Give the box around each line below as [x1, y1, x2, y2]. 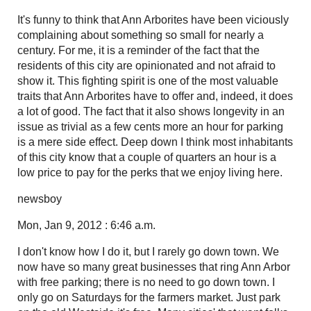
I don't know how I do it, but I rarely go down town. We [17, 245, 279, 258]
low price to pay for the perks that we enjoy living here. [17, 166, 283, 178]
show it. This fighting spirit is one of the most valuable [17, 74, 278, 87]
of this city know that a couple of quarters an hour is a [17, 151, 276, 163]
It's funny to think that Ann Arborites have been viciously [17, 13, 289, 26]
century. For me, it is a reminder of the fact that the [17, 44, 260, 56]
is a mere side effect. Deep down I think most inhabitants [17, 135, 293, 148]
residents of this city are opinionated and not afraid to [17, 59, 276, 72]
